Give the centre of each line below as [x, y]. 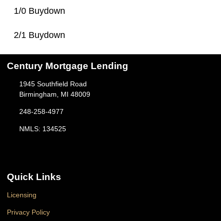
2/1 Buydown [39, 35]
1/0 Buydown [39, 11]
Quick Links [34, 177]
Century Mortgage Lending [68, 66]
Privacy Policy [28, 212]
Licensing [22, 195]
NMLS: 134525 [42, 129]
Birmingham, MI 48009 [55, 94]
